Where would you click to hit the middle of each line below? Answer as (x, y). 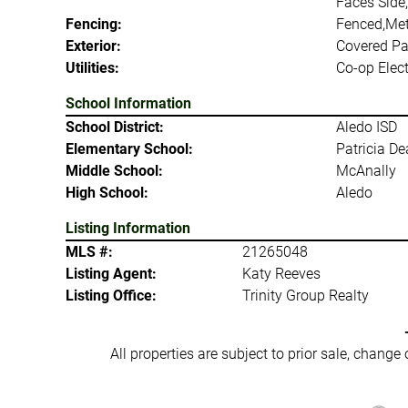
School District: (115, 127)
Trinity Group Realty (306, 295)
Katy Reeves (282, 273)
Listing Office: (111, 295)
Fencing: (94, 24)
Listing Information (128, 228)
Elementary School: (129, 148)
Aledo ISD (366, 127)
